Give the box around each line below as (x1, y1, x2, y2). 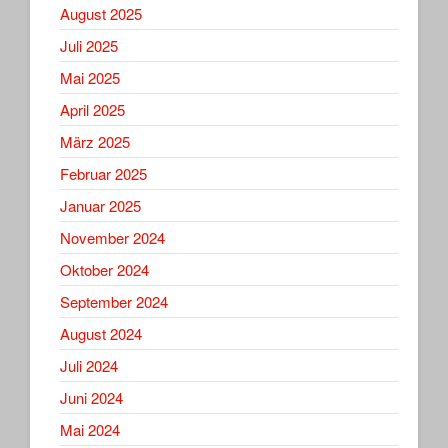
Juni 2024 (60, 386, 123, 408)
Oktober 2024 (60, 258, 149, 280)
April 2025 (60, 98, 125, 120)
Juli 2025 (60, 34, 118, 56)
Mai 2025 (60, 66, 120, 88)
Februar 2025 (60, 162, 147, 184)
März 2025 (60, 130, 130, 152)
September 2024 (60, 290, 168, 312)
